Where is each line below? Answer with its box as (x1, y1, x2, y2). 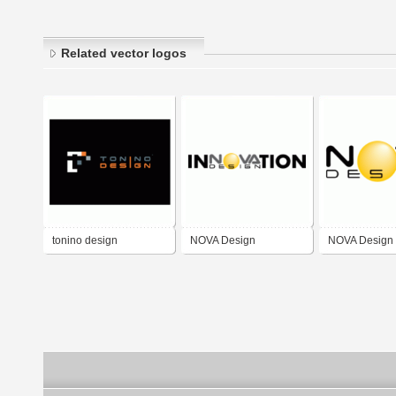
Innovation (190, 260, 240, 273)
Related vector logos (61, 46, 187, 61)
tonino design (52, 234, 118, 247)
